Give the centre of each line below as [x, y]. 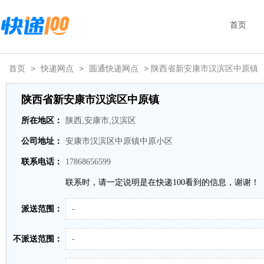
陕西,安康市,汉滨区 [101, 121]
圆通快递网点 [114, 68]
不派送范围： [38, 239]
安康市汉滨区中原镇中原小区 [119, 141]
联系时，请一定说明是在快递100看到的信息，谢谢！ [162, 182]
